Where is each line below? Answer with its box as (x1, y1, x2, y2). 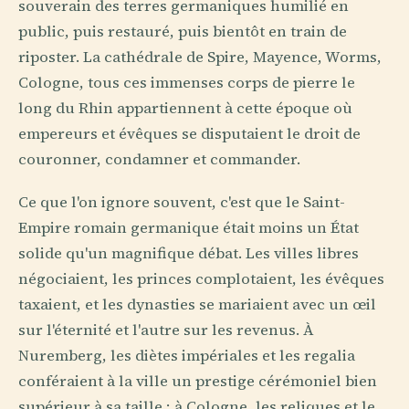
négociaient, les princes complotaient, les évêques (18, 267, 384, 289)
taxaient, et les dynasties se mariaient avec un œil (18, 293, 376, 315)
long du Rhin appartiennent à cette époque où (18, 97, 352, 119)
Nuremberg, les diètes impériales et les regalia (18, 344, 355, 366)
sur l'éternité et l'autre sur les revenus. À (18, 319, 314, 341)
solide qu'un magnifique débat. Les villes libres (18, 242, 359, 264)
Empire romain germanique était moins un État (18, 216, 359, 238)
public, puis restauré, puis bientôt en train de (18, 20, 347, 42)
